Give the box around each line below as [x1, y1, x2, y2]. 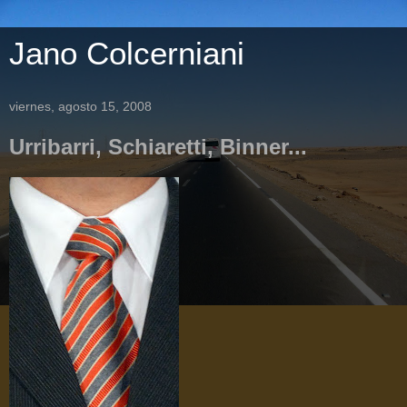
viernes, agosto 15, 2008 [9, 99, 152, 114]
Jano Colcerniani [9, 36, 244, 71]
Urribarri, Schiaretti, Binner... [9, 134, 307, 159]
